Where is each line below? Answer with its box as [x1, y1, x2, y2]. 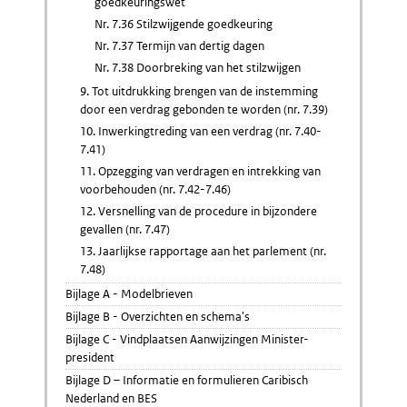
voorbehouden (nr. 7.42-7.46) [80, 182, 231, 197]
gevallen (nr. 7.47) [80, 222, 170, 237]
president [65, 350, 114, 365]
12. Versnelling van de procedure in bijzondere [80, 203, 317, 219]
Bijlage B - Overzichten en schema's [65, 309, 250, 324]
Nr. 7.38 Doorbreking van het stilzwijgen [94, 60, 301, 75]
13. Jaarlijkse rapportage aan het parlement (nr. [80, 243, 326, 259]
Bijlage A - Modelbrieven [65, 286, 193, 302]
